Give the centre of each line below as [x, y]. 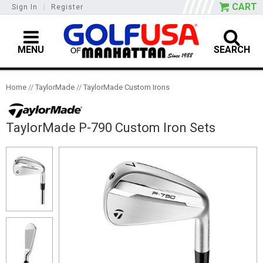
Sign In [25, 7]
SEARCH [232, 49]
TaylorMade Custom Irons [127, 87]
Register [67, 7]
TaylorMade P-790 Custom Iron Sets [111, 127]
